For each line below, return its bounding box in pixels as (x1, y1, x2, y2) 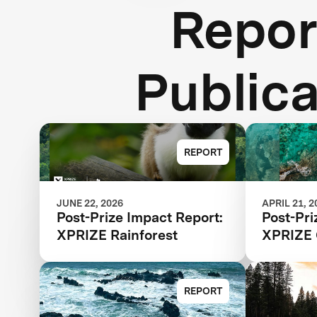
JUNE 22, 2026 (56, 197, 123, 209)
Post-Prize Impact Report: (56, 209, 223, 226)
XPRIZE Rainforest (56, 226, 178, 244)
